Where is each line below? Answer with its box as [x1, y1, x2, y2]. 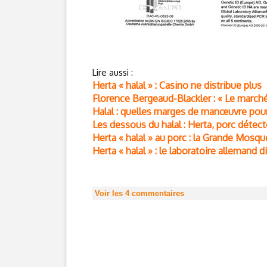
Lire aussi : [92, 67, 133, 78]
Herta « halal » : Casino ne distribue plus [92, 79, 262, 91]
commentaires [129, 189, 184, 198]
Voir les [95, 189, 125, 198]
